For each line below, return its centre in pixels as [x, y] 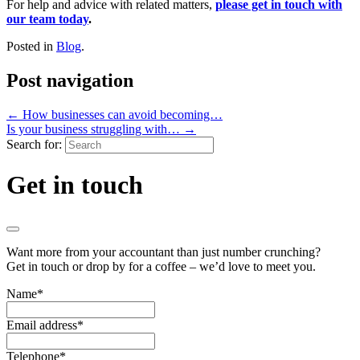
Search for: [34, 144]
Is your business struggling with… [95, 129]
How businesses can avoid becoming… [121, 114]
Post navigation [70, 80]
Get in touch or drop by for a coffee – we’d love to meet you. [161, 266]
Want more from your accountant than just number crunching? [164, 252]
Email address [42, 325]
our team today [47, 18]
